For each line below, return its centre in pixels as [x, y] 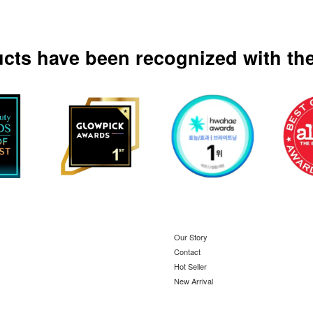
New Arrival [194, 281]
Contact [187, 252]
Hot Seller [190, 266]
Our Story [191, 237]
